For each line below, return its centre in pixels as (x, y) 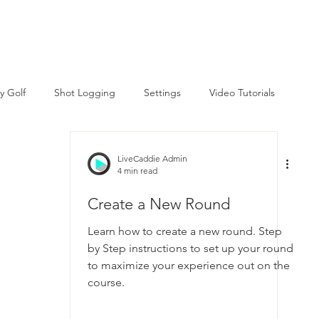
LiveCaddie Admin (152, 158)
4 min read (137, 171)
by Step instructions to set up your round (190, 248)
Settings (162, 92)
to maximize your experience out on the (189, 265)
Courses (52, 31)
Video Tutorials (242, 92)
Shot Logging (85, 92)
